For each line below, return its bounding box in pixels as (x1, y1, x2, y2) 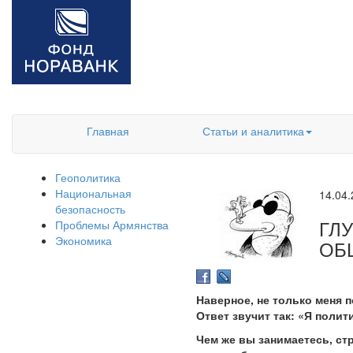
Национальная (55, 185, 132, 201)
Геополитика (55, 169, 121, 185)
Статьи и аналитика (202, 123, 304, 139)
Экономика (55, 232, 112, 248)
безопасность (55, 201, 125, 217)
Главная (87, 123, 129, 139)
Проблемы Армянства (55, 217, 169, 232)
